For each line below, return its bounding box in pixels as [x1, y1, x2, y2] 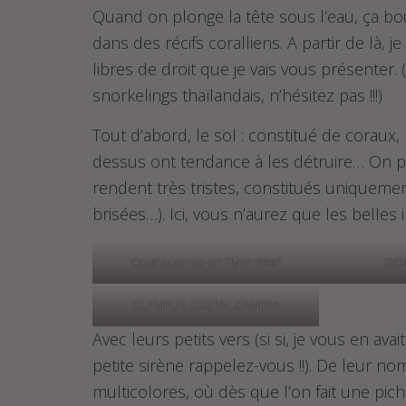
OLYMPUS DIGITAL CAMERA [131, 296, 280, 313]
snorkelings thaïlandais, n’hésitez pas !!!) [92, 84, 382, 106]
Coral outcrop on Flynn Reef [130, 254, 281, 270]
